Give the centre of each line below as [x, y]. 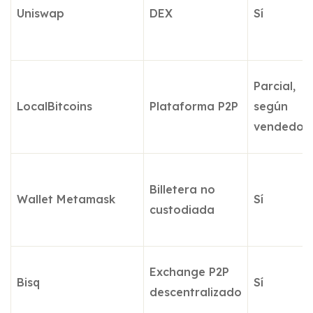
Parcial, [275, 86]
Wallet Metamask [66, 199]
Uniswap [41, 13]
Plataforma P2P [194, 106]
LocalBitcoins [54, 106]
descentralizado [196, 292]
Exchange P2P [189, 271]
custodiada [182, 209]
